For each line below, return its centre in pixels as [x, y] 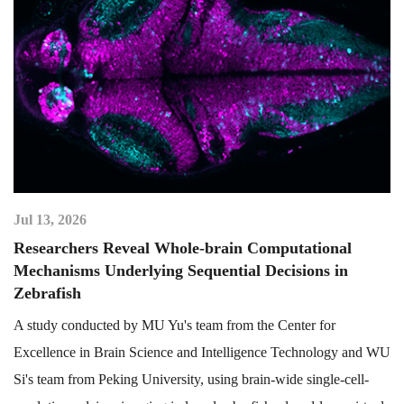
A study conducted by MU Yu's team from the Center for [174, 326]
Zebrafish [47, 294]
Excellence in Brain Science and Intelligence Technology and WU [202, 353]
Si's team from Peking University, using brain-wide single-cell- [191, 380]
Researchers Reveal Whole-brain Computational [183, 248]
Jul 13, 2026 [50, 220]
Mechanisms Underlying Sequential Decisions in [181, 271]
